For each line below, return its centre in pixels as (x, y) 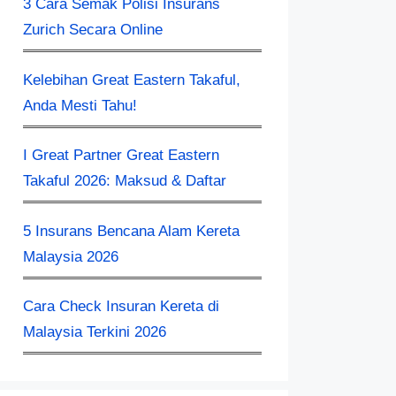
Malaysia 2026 (71, 256)
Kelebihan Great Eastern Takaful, (132, 80)
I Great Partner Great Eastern (121, 155)
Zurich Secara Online (93, 30)
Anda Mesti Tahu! (80, 105)
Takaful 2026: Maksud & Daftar (125, 181)
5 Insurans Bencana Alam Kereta (131, 231)
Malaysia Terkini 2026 (95, 332)
